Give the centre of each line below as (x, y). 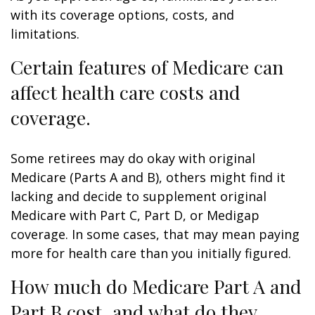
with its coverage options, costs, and (122, 15)
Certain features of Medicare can (147, 67)
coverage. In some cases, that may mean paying (155, 234)
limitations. (45, 34)
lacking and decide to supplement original (139, 196)
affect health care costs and (126, 92)
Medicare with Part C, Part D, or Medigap (135, 215)
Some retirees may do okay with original (133, 158)
